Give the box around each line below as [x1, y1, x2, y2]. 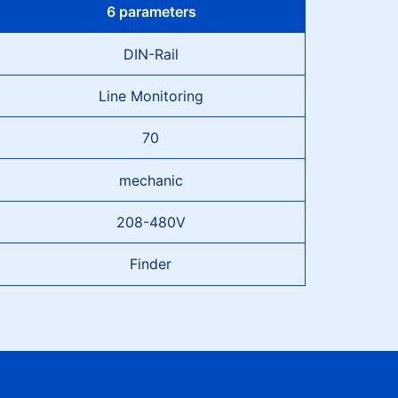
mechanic [118, 171, 183, 189]
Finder [130, 255, 172, 274]
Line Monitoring [98, 86, 203, 105]
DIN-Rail [123, 44, 179, 63]
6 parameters [106, 3, 196, 21]
